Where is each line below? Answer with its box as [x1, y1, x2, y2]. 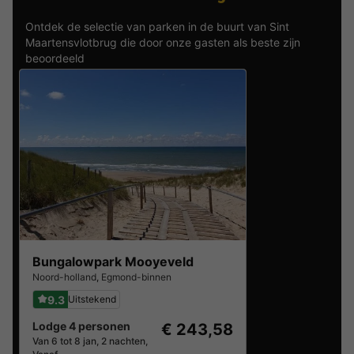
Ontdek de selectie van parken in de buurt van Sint [25, 20, 289, 33]
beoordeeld [25, 51, 85, 65]
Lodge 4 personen [32, 319, 130, 333]
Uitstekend [68, 293, 116, 305]
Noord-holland [32, 271, 96, 283]
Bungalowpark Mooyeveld [32, 254, 194, 269]
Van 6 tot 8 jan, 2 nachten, [32, 335, 148, 347]
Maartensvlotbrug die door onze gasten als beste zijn [25, 36, 300, 49]
